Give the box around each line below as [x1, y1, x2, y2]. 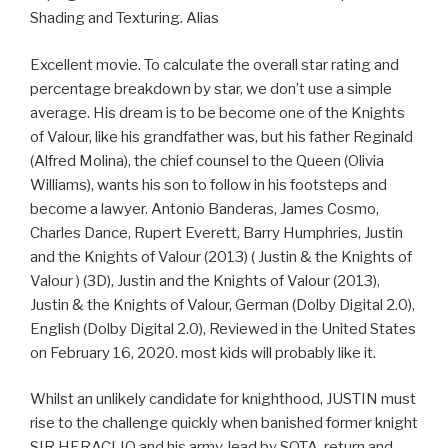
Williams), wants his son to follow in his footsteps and [30, 175, 387, 194]
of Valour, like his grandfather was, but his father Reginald [30, 127, 413, 146]
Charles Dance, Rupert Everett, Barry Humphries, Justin [30, 223, 403, 242]
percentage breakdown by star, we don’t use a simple [30, 79, 392, 98]
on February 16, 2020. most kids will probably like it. [30, 343, 376, 362]
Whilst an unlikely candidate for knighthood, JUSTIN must [30, 390, 416, 409]
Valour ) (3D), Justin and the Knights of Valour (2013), [30, 271, 380, 290]
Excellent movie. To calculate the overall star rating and [30, 55, 399, 74]
